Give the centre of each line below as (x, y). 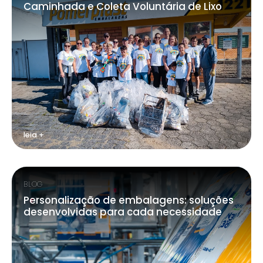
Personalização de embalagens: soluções (129, 200)
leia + (34, 135)
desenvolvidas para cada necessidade (123, 212)
